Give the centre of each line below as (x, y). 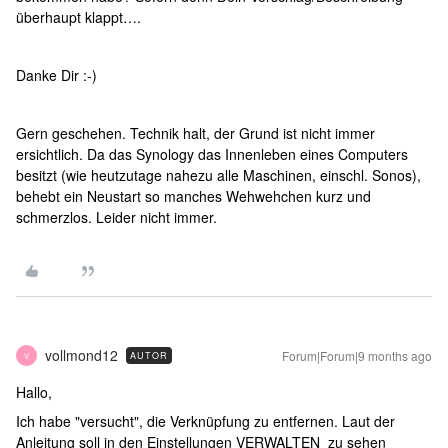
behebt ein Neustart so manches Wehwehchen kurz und (193, 196)
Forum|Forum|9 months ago (357, 356)
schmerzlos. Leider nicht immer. (116, 217)
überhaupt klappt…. (78, 17)
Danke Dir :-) (56, 75)
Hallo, (34, 392)
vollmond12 (81, 355)
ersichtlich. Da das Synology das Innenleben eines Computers (212, 154)
